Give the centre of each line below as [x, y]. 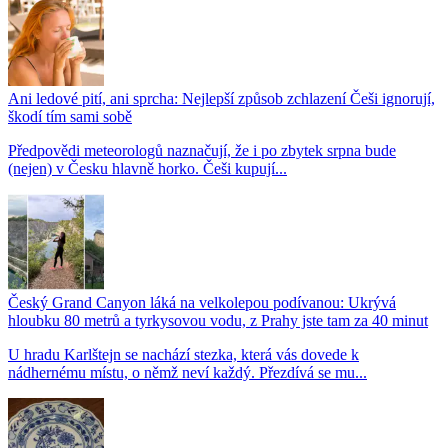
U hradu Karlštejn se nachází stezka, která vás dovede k [183, 355]
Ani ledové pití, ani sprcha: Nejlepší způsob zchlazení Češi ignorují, [221, 99]
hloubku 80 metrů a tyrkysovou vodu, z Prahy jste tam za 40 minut [218, 321]
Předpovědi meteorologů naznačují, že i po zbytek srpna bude [202, 151]
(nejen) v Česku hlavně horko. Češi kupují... [147, 169]
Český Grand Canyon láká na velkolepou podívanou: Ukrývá [202, 303]
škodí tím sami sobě [70, 117]
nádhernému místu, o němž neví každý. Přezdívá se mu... [187, 373]
